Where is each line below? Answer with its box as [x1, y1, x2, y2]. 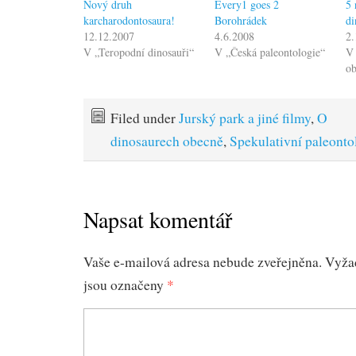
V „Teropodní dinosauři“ [83, 44, 194, 60]
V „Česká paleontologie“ [215, 44, 326, 60]
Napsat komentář [83, 204, 232, 235]
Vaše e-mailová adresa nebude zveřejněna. [83, 253, 322, 272]
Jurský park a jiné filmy [179, 108, 311, 127]
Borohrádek [215, 12, 268, 28]
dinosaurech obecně [110, 131, 223, 150]
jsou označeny [83, 276, 167, 295]
